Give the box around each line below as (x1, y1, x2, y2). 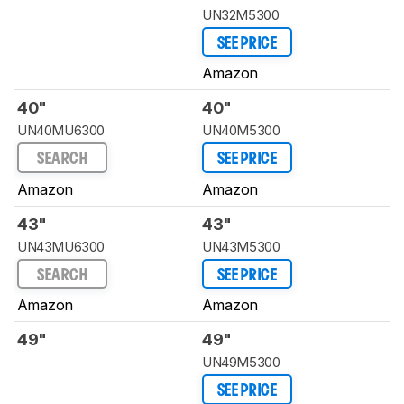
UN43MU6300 (17, 237, 105, 255)
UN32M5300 (202, 5, 280, 23)
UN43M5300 (202, 237, 280, 255)
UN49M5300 (202, 353, 280, 372)
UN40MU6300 (17, 122, 105, 140)
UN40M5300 (202, 122, 280, 140)
